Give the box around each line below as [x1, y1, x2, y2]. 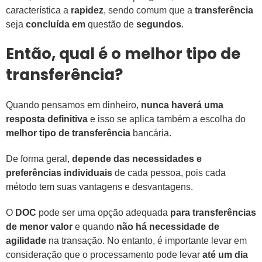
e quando [73, 222, 114, 232]
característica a [6, 5, 71, 16]
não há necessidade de [114, 222, 219, 232]
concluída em [23, 19, 88, 30]
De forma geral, [6, 154, 72, 164]
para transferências [168, 208, 256, 218]
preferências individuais [6, 168, 112, 178]
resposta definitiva [6, 114, 88, 125]
